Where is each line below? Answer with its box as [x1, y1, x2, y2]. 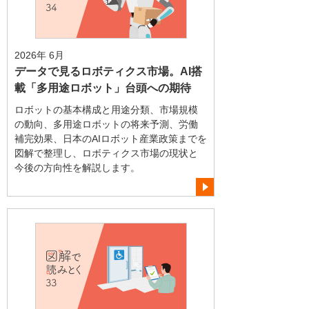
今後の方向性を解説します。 [14, 161, 140, 173]
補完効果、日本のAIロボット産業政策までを [14, 132, 207, 144]
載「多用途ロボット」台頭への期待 [14, 82, 191, 94]
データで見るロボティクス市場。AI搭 [14, 66, 202, 78]
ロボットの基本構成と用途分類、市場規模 [14, 103, 198, 115]
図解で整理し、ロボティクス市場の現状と [14, 147, 198, 159]
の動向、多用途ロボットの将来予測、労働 [14, 118, 198, 130]
